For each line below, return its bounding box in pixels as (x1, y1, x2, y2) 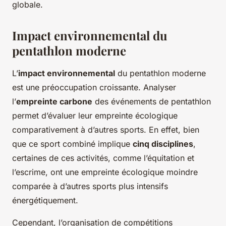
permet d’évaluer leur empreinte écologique (12, 110, 178, 121)
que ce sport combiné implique (12, 138, 133, 149)
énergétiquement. (12, 195, 78, 205)
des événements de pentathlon (92, 96, 211, 106)
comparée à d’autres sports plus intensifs (12, 181, 168, 191)
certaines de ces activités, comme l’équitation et (12, 152, 194, 163)
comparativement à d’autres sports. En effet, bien (12, 124, 199, 135)
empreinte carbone (16, 96, 92, 106)
